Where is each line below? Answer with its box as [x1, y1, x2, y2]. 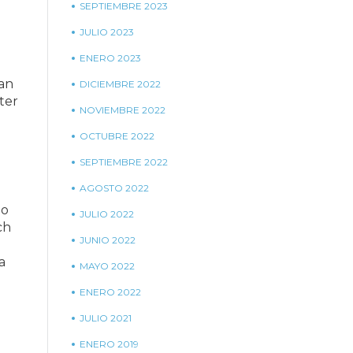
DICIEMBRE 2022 [80, 78, 161, 90]
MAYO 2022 [80, 260, 135, 272]
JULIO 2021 [80, 312, 132, 324]
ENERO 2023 [80, 52, 141, 64]
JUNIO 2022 [80, 234, 136, 246]
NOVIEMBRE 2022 [80, 104, 165, 116]
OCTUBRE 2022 [80, 130, 154, 142]
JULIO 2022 [80, 208, 134, 220]
